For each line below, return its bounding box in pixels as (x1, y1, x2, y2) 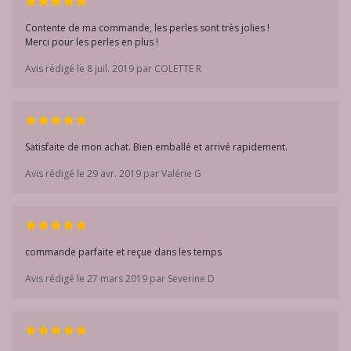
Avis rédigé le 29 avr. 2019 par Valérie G (25, 167, 201, 180)
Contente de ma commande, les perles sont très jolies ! (25, 21, 270, 34)
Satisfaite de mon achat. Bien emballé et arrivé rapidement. (25, 140, 288, 154)
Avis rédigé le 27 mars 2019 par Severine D (25, 272, 215, 285)
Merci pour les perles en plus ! (25, 35, 158, 49)
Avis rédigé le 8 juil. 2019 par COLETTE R (25, 62, 201, 75)
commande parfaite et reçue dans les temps (25, 245, 222, 259)
